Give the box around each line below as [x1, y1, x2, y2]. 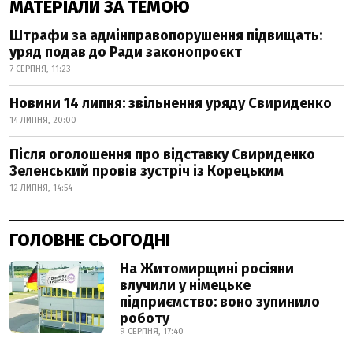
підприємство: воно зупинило [120, 293, 320, 310]
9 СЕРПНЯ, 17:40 [120, 326, 184, 336]
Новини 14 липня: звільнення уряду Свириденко [9, 95, 332, 112]
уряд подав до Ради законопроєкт [9, 43, 242, 61]
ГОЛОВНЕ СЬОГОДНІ [9, 229, 170, 251]
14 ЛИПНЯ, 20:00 [9, 115, 76, 125]
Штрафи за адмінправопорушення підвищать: [9, 27, 322, 44]
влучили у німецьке [120, 277, 251, 294]
